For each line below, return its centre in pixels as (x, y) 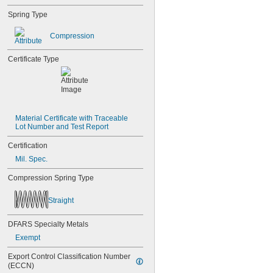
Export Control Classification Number (69, 257)
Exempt (28, 238)
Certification (28, 146)
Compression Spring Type (51, 178)
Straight (61, 200)
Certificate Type (34, 59)
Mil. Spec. (31, 159)
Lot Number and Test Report (62, 127)
